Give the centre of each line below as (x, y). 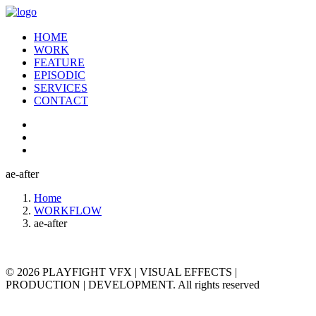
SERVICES (61, 88)
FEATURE (59, 62)
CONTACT (61, 101)
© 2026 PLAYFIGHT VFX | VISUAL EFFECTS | (121, 272)
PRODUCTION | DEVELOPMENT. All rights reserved (133, 285)
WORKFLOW (68, 211)
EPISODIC (60, 75)
